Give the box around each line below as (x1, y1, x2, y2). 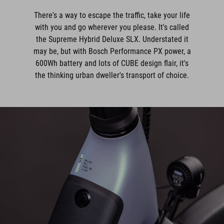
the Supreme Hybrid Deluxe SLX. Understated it (35, 34, 188, 44)
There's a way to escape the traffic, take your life (34, 10, 190, 20)
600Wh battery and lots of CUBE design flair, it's (35, 58, 188, 68)
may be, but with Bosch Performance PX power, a (33, 46, 191, 56)
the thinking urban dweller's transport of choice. (35, 70, 189, 80)
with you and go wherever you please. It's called (35, 22, 189, 32)
